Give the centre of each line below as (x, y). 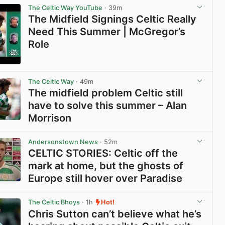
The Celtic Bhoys (54, 202)
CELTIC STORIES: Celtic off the (103, 153)
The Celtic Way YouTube (66, 8)
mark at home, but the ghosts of (106, 166)
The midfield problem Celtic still (106, 93)
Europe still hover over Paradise (105, 179)
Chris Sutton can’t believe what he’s (115, 214)
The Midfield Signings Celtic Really (113, 19)
